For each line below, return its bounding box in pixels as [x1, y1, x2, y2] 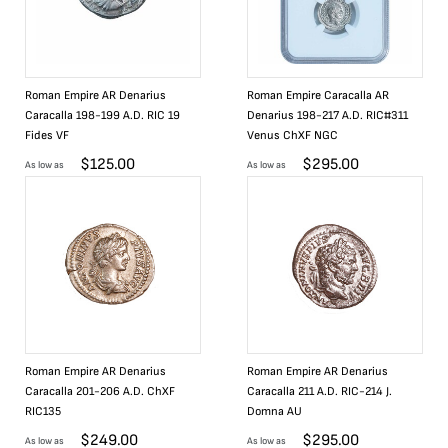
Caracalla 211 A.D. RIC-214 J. [247, 384, 392, 399]
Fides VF [25, 128, 69, 143]
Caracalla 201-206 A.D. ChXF [25, 384, 175, 399]
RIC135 [25, 404, 61, 419]
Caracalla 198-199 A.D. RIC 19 [25, 108, 180, 123]
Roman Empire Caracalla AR [247, 88, 389, 103]
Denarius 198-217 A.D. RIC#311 [247, 108, 408, 123]
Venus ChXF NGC [247, 128, 338, 143]
